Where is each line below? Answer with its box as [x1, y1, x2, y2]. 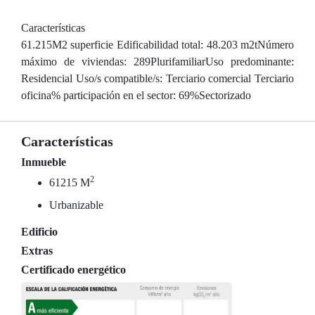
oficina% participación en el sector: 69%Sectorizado [21, 89, 251, 101]
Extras [21, 245, 53, 257]
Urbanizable [49, 199, 103, 211]
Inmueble [21, 156, 66, 168]
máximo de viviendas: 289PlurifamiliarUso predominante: [21, 56, 294, 67]
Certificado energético [21, 264, 126, 276]
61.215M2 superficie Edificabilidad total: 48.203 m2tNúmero [21, 39, 294, 51]
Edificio [21, 226, 58, 238]
